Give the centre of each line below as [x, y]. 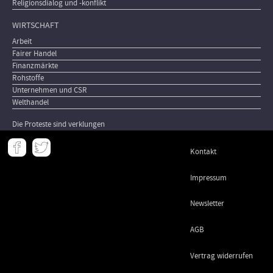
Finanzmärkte [35, 66]
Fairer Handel [34, 53]
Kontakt [204, 152]
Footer [28, 169]
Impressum [209, 178]
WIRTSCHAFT [36, 26]
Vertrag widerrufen [222, 256]
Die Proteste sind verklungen [58, 124]
